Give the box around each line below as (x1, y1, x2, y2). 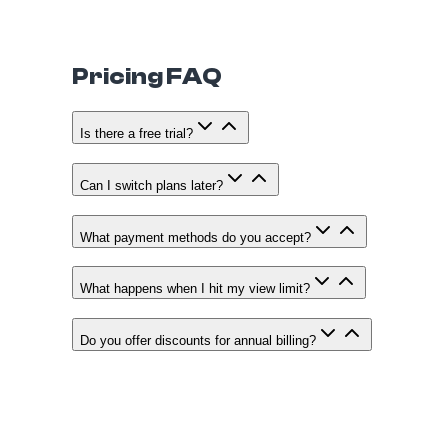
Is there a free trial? (80, 126, 193, 142)
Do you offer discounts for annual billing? (80, 333, 316, 349)
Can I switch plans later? (80, 178, 223, 194)
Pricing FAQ (72, 63, 222, 91)
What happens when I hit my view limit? (80, 281, 310, 297)
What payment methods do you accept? (80, 229, 311, 245)
